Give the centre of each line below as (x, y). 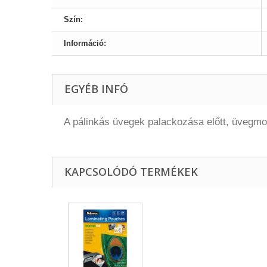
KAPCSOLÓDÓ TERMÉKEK (131, 172)
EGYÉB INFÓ (96, 89)
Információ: (85, 43)
